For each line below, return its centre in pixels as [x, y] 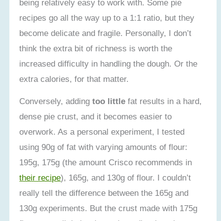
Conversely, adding [56, 101]
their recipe [40, 177]
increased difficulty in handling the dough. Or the [109, 64]
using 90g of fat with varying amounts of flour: [104, 147]
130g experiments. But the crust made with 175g [109, 208]
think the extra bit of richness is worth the [96, 49]
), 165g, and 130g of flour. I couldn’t [126, 177]
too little [109, 101]
